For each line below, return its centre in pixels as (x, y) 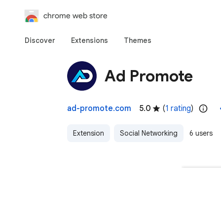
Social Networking (149, 133)
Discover (40, 40)
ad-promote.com (99, 109)
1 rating (178, 109)
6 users (201, 133)
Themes (138, 40)
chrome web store (75, 16)
